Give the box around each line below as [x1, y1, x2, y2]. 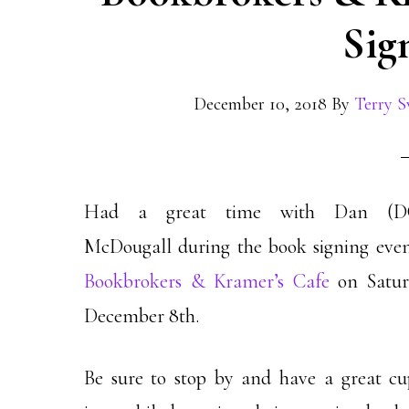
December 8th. [84, 304, 199, 328]
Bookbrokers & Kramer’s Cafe [84, 269, 330, 293]
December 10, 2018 [194, 93, 327, 115]
